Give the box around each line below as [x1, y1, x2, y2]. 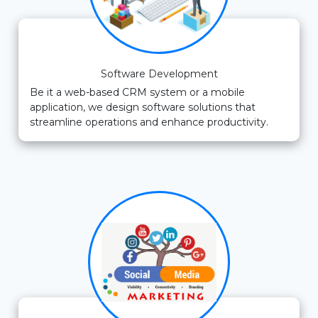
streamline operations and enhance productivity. [30, 116, 268, 129]
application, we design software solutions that [30, 101, 256, 114]
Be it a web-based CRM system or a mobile [30, 86, 245, 99]
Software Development [100, 67, 218, 81]
